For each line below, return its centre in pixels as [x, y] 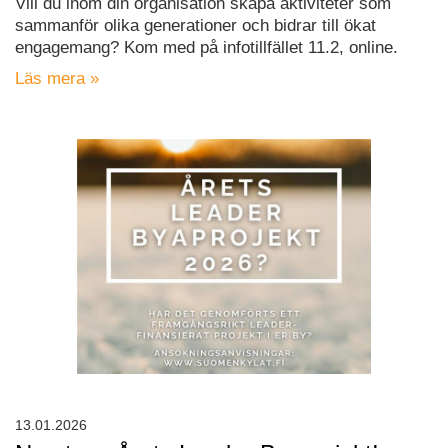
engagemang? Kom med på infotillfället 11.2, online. [206, 48]
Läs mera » [57, 79]
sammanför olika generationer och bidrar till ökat [195, 26]
